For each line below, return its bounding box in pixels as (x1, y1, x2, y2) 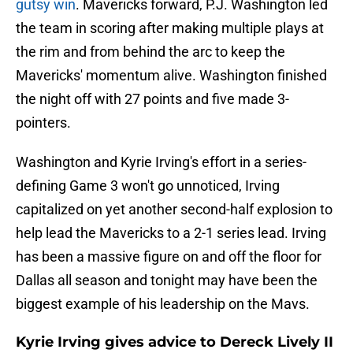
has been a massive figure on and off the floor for (16, 248, 321, 266)
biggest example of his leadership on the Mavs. (16, 295, 310, 313)
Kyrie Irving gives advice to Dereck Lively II (16, 333, 333, 351)
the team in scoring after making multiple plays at (16, 20, 324, 37)
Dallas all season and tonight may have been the (16, 272, 318, 289)
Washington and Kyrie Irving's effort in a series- (16, 154, 307, 171)
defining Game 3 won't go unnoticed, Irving (16, 177, 280, 195)
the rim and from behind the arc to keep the (16, 43, 285, 61)
